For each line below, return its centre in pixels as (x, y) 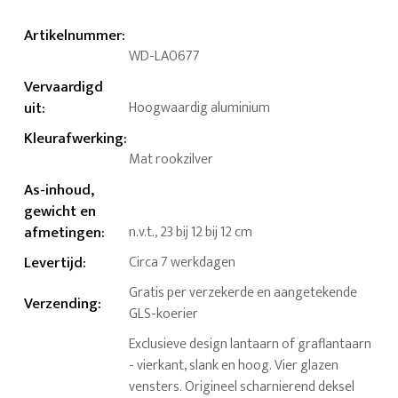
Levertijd (54, 263)
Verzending (61, 303)
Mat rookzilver (171, 159)
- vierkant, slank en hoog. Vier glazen (234, 365)
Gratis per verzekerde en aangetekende (243, 292)
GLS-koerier (164, 314)
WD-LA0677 (165, 56)
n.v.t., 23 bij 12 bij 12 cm (191, 232)
